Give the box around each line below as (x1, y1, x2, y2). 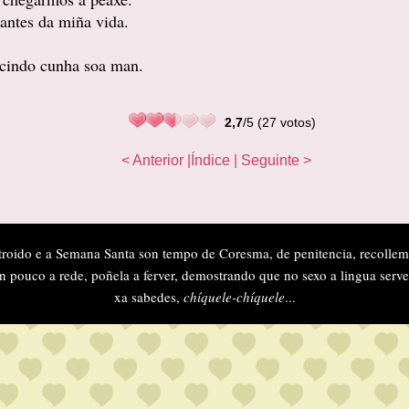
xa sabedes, (113, 288, 184, 306)
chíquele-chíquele (183, 288, 285, 306)
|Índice (187, 152, 230, 168)
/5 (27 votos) (243, 115, 316, 130)
